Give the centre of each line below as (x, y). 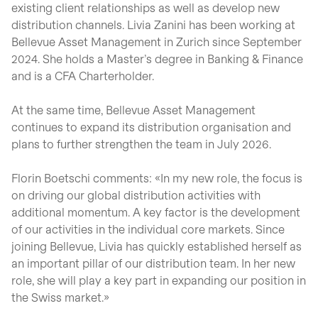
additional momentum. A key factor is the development (156, 212)
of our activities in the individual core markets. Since (148, 229)
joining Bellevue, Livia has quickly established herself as (157, 246)
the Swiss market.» (60, 297)
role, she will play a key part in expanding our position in (159, 280)
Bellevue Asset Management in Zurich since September (157, 42)
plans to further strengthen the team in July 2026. (141, 144)
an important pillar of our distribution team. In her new (153, 263)
